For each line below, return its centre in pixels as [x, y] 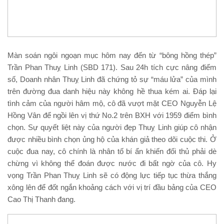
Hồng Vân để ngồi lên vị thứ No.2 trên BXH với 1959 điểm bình [112, 115]
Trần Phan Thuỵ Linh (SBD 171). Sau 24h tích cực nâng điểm [112, 67]
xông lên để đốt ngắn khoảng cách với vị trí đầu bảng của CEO [112, 187]
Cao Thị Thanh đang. [41, 199]
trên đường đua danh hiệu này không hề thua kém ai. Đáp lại [112, 91]
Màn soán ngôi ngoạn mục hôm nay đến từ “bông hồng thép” [112, 55]
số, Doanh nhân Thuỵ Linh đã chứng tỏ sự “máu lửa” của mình [112, 79]
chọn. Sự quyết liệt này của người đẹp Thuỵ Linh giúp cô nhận [112, 127]
